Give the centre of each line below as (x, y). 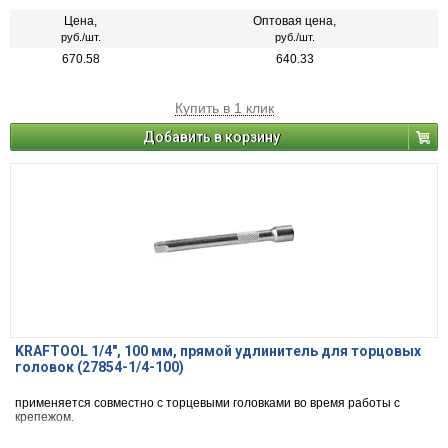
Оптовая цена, (294, 21)
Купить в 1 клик (224, 108)
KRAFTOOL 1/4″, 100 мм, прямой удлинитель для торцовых (218, 351)
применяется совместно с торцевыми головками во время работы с (207, 403)
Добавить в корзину (211, 137)
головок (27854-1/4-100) (99, 367)
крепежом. (44, 417)
